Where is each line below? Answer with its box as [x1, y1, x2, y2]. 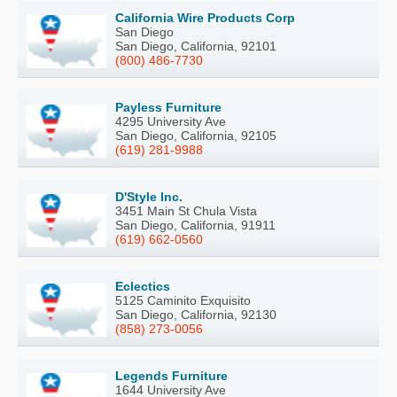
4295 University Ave [115, 114, 226, 129]
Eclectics [115, 279, 170, 294]
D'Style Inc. [115, 190, 183, 205]
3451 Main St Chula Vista [115, 204, 257, 219]
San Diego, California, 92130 [115, 307, 276, 323]
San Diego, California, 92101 [115, 39, 276, 54]
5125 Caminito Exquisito [115, 293, 251, 308]
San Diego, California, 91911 [115, 218, 276, 233]
